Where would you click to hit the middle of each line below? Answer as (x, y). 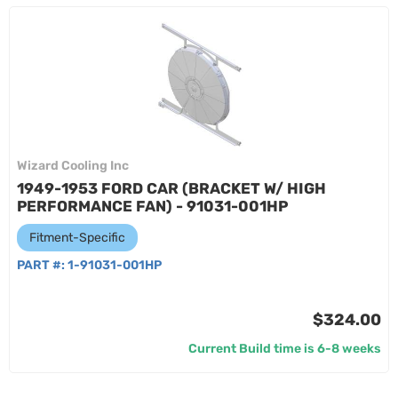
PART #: (42, 265)
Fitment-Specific (77, 238)
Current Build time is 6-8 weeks (285, 349)
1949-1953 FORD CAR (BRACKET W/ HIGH (171, 188)
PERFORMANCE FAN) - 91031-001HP (152, 206)
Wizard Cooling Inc (73, 166)
